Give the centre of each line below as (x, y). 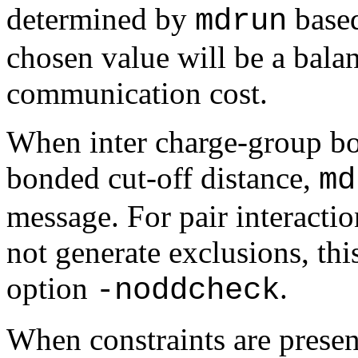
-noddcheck (188, 290)
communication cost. (137, 93)
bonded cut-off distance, (163, 178)
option (51, 288)
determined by (101, 19)
